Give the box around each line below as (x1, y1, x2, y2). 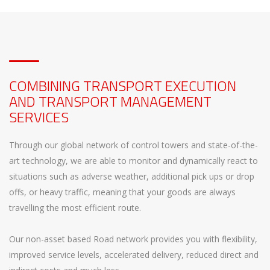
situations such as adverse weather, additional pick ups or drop (9, 171, 254, 183)
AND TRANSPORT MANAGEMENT (9, 90, 212, 113)
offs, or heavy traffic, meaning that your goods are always (9, 186, 236, 198)
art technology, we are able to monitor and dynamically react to (9, 155, 258, 167)
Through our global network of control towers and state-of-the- (9, 139, 258, 151)
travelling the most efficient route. (9, 202, 141, 214)
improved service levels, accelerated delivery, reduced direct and (9, 249, 259, 261)
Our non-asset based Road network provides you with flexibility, (9, 233, 257, 245)
